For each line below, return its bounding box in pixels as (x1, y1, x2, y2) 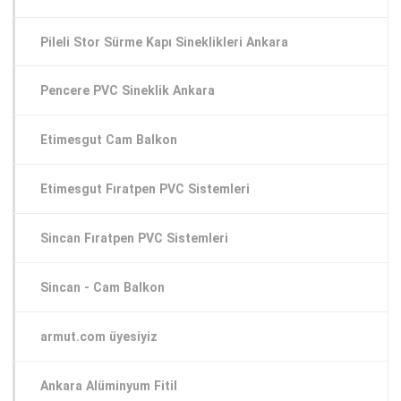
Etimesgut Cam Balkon (40, 132, 177, 148)
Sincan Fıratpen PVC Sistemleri (40, 231, 228, 246)
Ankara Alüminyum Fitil (40, 378, 177, 393)
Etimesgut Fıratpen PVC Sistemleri (40, 182, 250, 197)
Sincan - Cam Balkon (40, 279, 165, 294)
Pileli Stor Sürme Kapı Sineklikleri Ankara (40, 34, 288, 49)
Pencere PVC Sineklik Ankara (40, 83, 215, 98)
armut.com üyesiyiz (40, 328, 158, 344)
